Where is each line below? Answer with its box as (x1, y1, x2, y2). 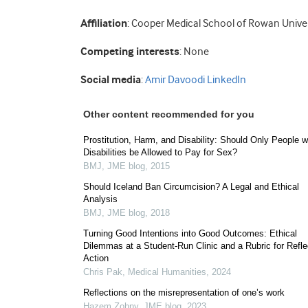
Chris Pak (83, 267, 122, 277)
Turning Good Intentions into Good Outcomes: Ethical (83, 228, 297, 239)
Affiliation (80, 17, 127, 30)
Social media (80, 74, 141, 87)
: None (179, 45, 209, 58)
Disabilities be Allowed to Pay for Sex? (83, 147, 237, 157)
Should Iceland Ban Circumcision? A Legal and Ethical (83, 181, 299, 192)
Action (83, 253, 109, 263)
